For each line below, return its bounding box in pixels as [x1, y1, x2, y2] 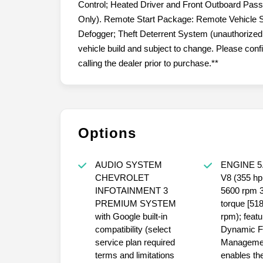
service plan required [95, 237, 175, 247]
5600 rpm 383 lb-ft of [220, 185, 259, 195]
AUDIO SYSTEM [95, 159, 162, 170]
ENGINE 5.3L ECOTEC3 [220, 159, 257, 170]
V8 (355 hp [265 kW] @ [220, 172, 234, 183]
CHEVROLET [95, 172, 149, 183]
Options [78, 124, 136, 141]
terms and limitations [95, 249, 174, 260]
